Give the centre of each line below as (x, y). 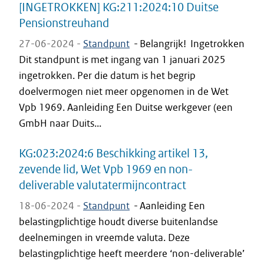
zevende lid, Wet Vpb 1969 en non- (106, 169)
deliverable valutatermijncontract (103, 185)
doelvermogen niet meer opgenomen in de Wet (124, 91)
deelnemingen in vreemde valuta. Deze (104, 237)
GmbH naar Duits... (60, 123)
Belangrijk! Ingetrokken (192, 44)
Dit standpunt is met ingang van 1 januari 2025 (122, 60)
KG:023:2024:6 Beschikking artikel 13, (113, 153)
